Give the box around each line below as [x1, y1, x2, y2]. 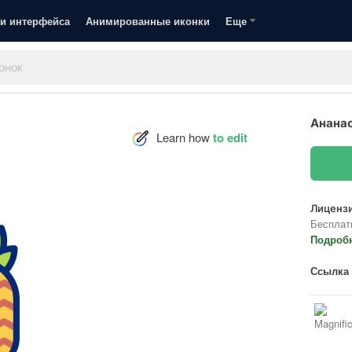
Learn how [156, 129, 213, 145]
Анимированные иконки [86, 13, 210, 28]
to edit [213, 129, 247, 146]
